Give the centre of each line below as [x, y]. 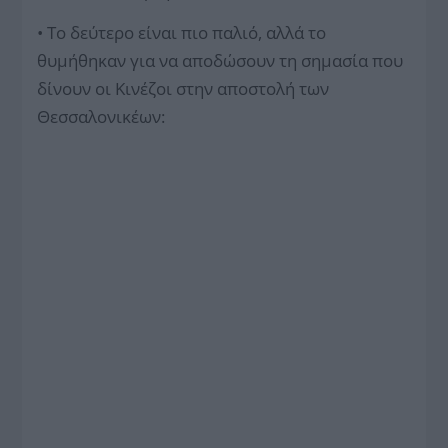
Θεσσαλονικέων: [101, 116]
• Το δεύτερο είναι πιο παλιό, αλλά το [182, 32]
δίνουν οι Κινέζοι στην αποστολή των [183, 88]
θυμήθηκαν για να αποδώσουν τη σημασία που [220, 60]
